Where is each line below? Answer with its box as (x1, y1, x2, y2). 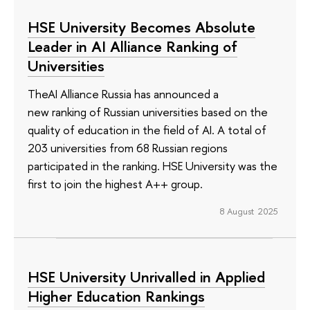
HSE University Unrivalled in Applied (28, 266, 265, 288)
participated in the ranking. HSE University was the (28, 157, 277, 174)
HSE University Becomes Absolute (28, 17, 255, 38)
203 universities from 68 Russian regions (28, 139, 228, 156)
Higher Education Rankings (28, 286, 205, 307)
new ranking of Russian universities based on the (28, 103, 268, 120)
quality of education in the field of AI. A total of (28, 121, 266, 138)
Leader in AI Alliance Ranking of (28, 36, 237, 57)
